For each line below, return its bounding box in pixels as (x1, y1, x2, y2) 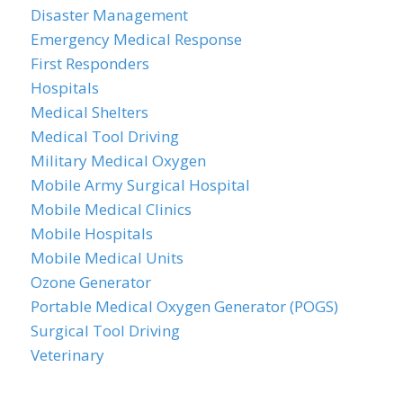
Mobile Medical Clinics (30, 198, 192, 219)
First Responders (30, 52, 149, 74)
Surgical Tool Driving (30, 319, 180, 341)
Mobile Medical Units (30, 246, 184, 268)
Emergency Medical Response (30, 28, 242, 49)
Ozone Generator (30, 271, 151, 292)
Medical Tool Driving (30, 125, 179, 147)
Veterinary (30, 344, 104, 365)
